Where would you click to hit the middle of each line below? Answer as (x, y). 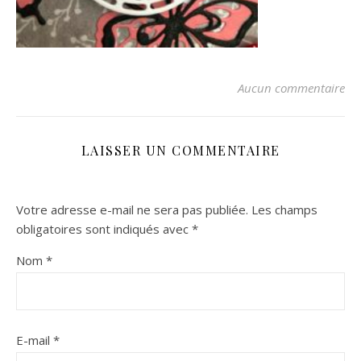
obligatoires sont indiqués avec (104, 229)
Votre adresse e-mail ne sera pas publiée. (132, 210)
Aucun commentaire (291, 88)
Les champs (284, 210)
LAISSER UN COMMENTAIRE (180, 150)
